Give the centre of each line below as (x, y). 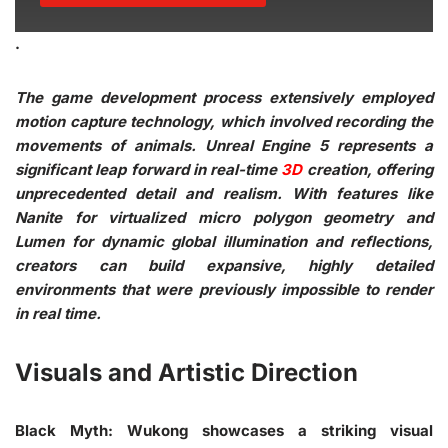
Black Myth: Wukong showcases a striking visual (224, 430)
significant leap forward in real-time (148, 169)
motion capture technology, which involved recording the (224, 121)
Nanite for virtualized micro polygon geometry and (224, 217)
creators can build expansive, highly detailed (224, 265)
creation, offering (368, 169)
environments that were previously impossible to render (224, 289)
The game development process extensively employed (224, 97)
